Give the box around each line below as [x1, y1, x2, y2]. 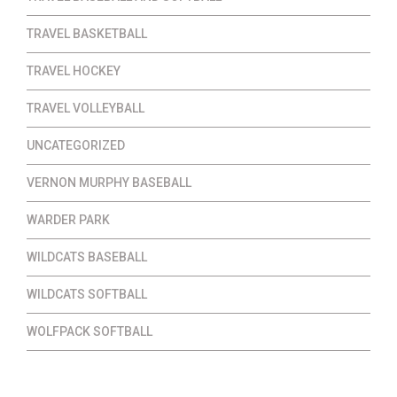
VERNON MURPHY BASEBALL [27, 175, 191, 191]
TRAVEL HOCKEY [27, 64, 121, 79]
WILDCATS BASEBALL [27, 250, 147, 265]
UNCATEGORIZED [27, 138, 125, 153]
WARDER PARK [27, 213, 110, 228]
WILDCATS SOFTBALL [27, 287, 147, 302]
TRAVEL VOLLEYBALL [27, 101, 144, 116]
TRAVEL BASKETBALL [27, 27, 147, 42]
